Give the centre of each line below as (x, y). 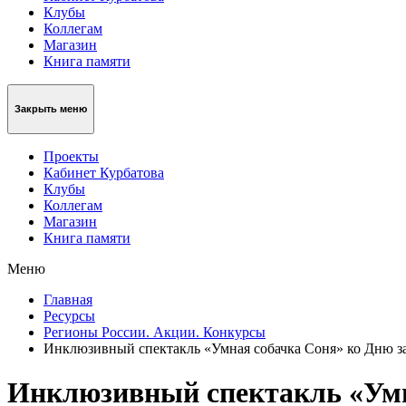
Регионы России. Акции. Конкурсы (155, 332)
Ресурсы (69, 315)
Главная (68, 299)
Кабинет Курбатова (104, 172)
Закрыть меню (51, 109)
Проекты (71, 156)
